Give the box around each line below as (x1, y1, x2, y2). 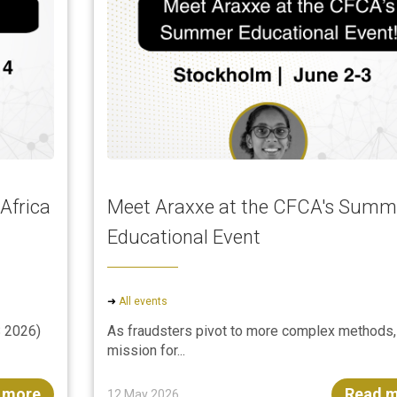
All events (119, 295, 168, 307)
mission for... (107, 342, 186, 359)
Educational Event (107, 226, 261, 248)
